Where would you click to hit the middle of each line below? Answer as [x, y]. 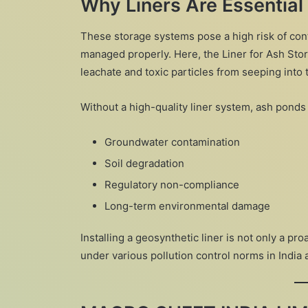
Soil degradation [144, 163]
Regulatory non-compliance [172, 184]
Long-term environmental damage [187, 206]
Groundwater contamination [172, 142]
